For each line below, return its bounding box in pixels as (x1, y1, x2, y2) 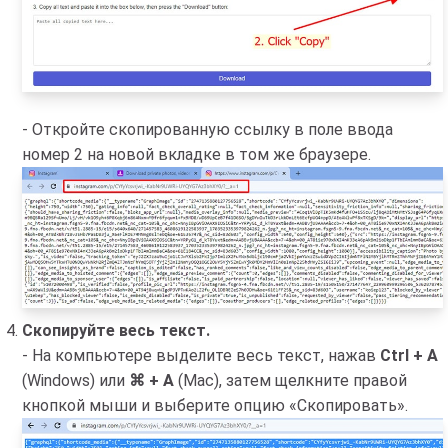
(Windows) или (22, 370, 129, 390)
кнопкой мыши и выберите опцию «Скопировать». (22, 395, 408, 415)
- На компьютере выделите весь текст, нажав (22, 345, 380, 365)
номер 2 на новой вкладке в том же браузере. (22, 144, 371, 164)
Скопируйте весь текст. (22, 320, 210, 340)
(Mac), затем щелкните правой (174, 370, 407, 390)
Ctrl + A (380, 345, 438, 365)
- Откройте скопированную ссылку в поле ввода (22, 119, 393, 139)
